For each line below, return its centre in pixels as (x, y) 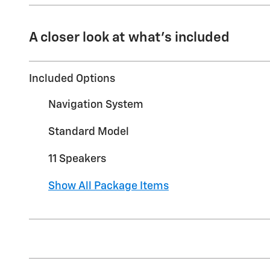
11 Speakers (77, 159)
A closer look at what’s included (129, 38)
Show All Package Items (108, 187)
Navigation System (96, 105)
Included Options (72, 79)
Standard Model (89, 132)
